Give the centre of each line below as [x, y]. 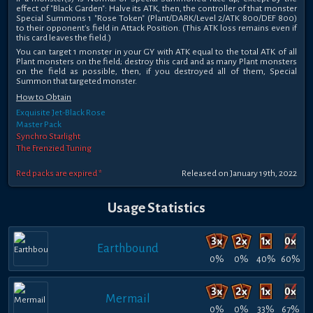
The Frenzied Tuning [54, 148]
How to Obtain [44, 97]
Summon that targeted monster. [77, 81]
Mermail [128, 298]
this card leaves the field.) [64, 37]
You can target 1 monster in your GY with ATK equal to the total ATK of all [156, 52]
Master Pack [39, 125]
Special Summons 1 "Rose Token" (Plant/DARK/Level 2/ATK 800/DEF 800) [156, 18]
